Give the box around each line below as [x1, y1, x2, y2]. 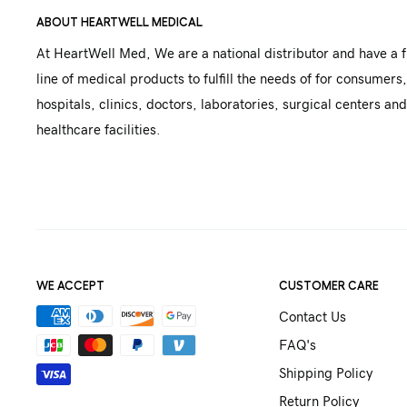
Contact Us [278, 311, 346, 325]
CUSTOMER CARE [278, 278, 379, 293]
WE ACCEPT [36, 278, 104, 293]
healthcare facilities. [36, 124, 160, 138]
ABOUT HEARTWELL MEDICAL [36, 15, 203, 28]
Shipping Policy [278, 367, 373, 382]
